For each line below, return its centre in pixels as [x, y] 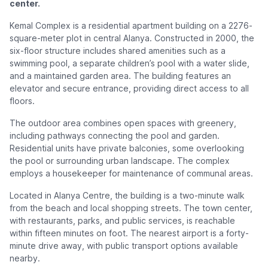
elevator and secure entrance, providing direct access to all [129, 89]
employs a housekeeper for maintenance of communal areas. [131, 173]
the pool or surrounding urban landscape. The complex [120, 161]
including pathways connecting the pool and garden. [115, 136]
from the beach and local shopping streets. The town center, [131, 208]
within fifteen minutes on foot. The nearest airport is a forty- [129, 233]
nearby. [25, 258]
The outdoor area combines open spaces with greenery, [123, 123]
